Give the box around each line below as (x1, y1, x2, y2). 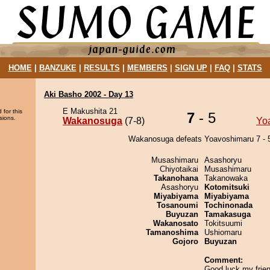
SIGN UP (174, 63, 207, 72)
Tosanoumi (157, 201, 198, 210)
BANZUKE (39, 63, 77, 72)
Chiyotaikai (160, 165, 198, 174)
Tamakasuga (204, 210, 251, 219)
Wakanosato (153, 219, 198, 228)
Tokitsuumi (204, 219, 242, 228)
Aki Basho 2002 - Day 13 (44, 90, 133, 99)
